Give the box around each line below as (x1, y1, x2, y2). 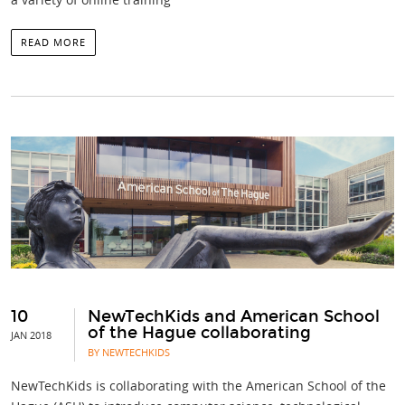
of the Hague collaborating (88, 323, 311, 344)
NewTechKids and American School (88, 306, 380, 327)
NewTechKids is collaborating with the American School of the (11, 377, 386, 395)
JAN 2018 (11, 328, 52, 343)
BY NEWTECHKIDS (88, 345, 170, 360)
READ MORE (21, 35, 86, 50)
